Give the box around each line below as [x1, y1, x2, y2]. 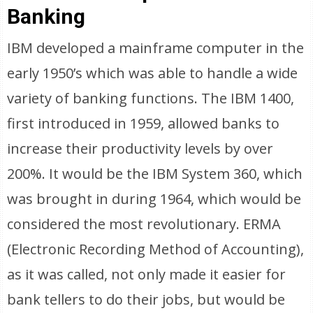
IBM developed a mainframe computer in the [7, 38, 305, 57]
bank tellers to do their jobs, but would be [7, 290, 286, 309]
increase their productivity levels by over [7, 139, 274, 158]
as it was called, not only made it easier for [7, 265, 286, 284]
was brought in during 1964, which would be [7, 189, 302, 208]
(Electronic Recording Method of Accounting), [7, 240, 305, 259]
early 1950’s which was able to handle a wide [7, 64, 298, 82]
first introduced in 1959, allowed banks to [7, 114, 280, 133]
